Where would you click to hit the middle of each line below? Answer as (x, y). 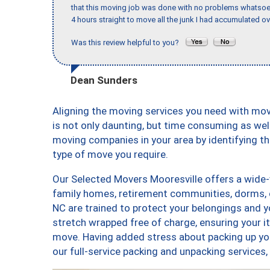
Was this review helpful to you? (128, 43)
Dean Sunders (104, 80)
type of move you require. (110, 154)
